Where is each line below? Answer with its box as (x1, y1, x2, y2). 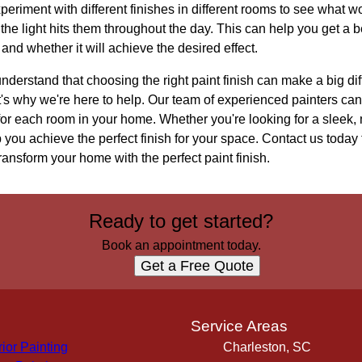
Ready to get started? (89, 210, 273, 232)
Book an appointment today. (101, 238, 261, 252)
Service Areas (191, 318, 288, 335)
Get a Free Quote (141, 258, 254, 274)
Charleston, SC (223, 340, 311, 354)
